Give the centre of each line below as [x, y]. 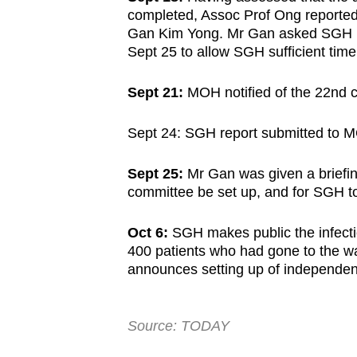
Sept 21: [157, 93]
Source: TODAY [178, 326]
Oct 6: [149, 233]
